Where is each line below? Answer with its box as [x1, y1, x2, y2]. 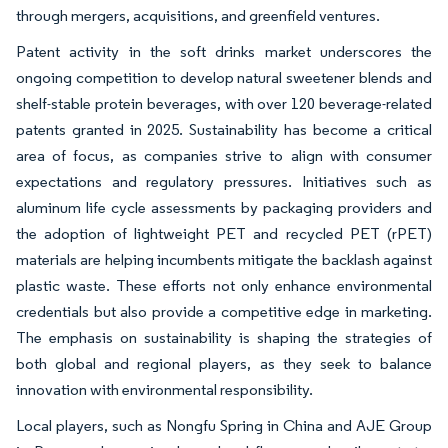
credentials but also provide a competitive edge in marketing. [16, 302, 432, 322]
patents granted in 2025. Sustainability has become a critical [16, 120, 432, 140]
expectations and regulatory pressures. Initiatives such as [16, 172, 432, 192]
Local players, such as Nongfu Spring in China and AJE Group [16, 416, 432, 436]
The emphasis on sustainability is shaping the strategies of [16, 328, 432, 348]
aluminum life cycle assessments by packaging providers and [16, 198, 432, 218]
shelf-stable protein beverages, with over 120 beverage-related [16, 94, 432, 114]
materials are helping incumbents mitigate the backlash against [16, 250, 432, 270]
